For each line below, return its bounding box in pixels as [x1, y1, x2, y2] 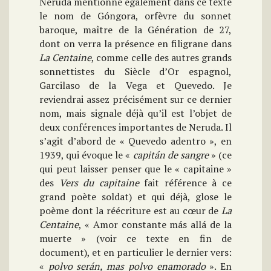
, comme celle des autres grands [91, 51, 232, 65]
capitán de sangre [132, 148, 209, 162]
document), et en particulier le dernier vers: [39, 246, 232, 260]
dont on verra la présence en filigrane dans [39, 37, 232, 51]
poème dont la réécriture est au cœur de [39, 204, 221, 218]
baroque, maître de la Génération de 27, [39, 23, 232, 37]
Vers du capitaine [59, 176, 139, 190]
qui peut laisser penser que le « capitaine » [39, 162, 232, 176]
